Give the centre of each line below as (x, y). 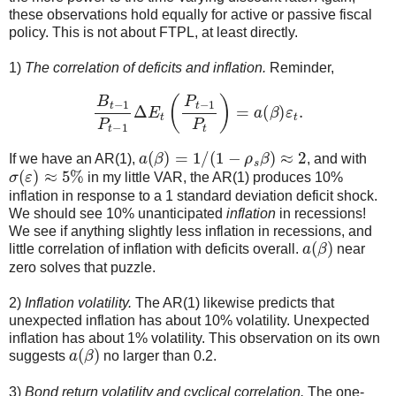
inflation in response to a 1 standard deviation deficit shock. (193, 195)
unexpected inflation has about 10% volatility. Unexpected (189, 320)
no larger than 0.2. (159, 356)
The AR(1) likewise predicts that (233, 302)
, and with (336, 159)
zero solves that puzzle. (82, 267)
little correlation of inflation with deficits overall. (156, 249)
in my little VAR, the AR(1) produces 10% (213, 178)
